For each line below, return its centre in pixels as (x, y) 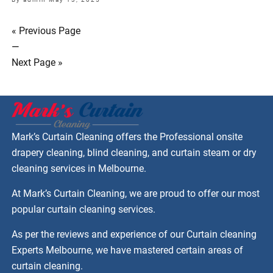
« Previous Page (46, 31)
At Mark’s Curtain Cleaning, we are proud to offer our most (136, 194)
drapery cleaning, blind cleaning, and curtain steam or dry (134, 153)
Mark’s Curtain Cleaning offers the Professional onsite (127, 137)
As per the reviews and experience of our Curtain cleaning (134, 235)
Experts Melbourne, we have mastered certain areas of (128, 250)
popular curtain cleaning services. (84, 210)
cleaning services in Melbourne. (79, 169)
